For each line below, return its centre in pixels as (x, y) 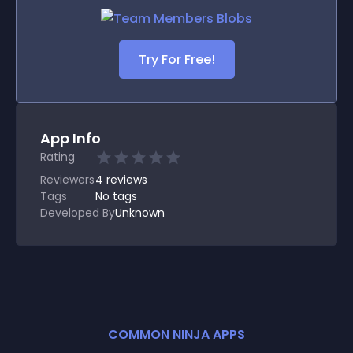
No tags (116, 196)
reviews (127, 180)
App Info (71, 138)
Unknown (140, 213)
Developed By (78, 213)
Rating (58, 157)
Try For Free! (176, 59)
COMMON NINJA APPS (176, 334)
